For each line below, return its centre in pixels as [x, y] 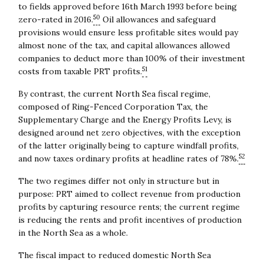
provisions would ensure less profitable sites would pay [128, 32]
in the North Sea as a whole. [73, 232]
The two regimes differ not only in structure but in [118, 181]
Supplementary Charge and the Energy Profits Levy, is [125, 119]
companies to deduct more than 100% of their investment [131, 58]
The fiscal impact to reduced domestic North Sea [114, 255]
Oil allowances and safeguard [158, 19]
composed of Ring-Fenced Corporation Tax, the [113, 106]
